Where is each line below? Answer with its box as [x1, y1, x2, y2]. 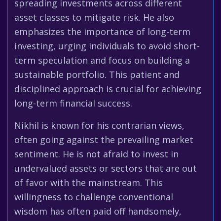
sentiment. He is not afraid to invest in [14, 148, 179, 160]
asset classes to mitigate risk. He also [14, 11, 174, 23]
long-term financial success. [14, 97, 132, 109]
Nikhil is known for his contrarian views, [14, 119, 184, 131]
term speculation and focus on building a [14, 54, 190, 66]
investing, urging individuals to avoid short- [14, 40, 200, 52]
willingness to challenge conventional [14, 191, 173, 203]
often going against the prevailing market [14, 134, 193, 146]
